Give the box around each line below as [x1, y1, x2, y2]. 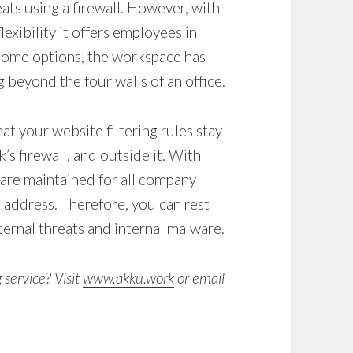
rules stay [158, 121, 223, 139]
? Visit [46, 268, 84, 287]
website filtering [52, 121, 158, 139]
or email [174, 268, 225, 287]
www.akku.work [83, 268, 175, 287]
